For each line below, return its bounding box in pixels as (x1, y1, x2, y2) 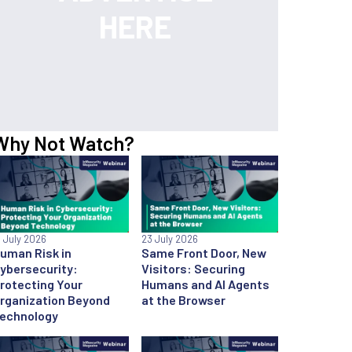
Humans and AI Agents (141, 276, 269, 291)
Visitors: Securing (141, 260, 245, 276)
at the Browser (141, 291, 225, 307)
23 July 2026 (141, 232, 198, 245)
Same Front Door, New (141, 244, 266, 260)
